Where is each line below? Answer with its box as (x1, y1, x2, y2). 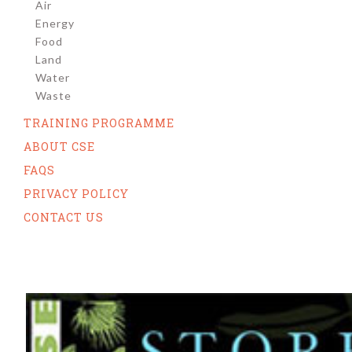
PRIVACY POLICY (24, 186, 129, 201)
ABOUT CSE (24, 139, 95, 154)
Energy (35, 16, 75, 30)
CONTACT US (24, 210, 104, 225)
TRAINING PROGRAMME (24, 115, 174, 130)
